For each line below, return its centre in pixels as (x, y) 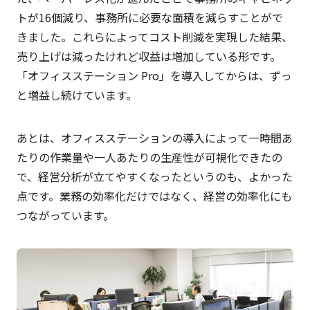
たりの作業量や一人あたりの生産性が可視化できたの (149, 157)
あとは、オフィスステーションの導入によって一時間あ (154, 138)
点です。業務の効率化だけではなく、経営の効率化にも (154, 196)
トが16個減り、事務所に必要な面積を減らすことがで (149, 18)
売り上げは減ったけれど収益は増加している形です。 (148, 56)
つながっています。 (65, 216)
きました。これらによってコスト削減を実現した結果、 (154, 37)
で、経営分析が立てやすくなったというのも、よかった (154, 177)
